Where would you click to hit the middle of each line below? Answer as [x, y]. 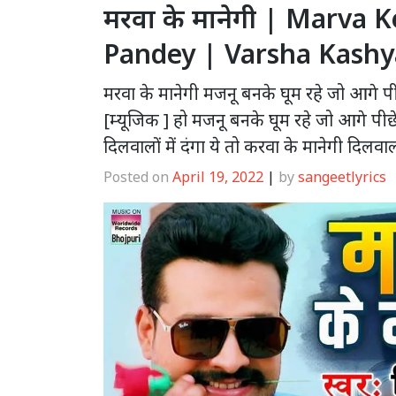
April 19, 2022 [218, 177]
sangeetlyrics [342, 177]
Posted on [138, 177]
